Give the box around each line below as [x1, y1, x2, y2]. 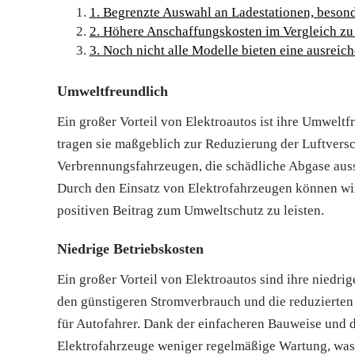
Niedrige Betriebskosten [57, 240, 204, 257]
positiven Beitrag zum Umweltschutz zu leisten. [57, 202, 324, 218]
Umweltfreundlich [57, 82, 168, 99]
